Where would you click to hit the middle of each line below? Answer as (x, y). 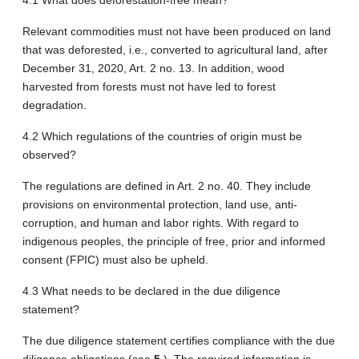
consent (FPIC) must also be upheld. (115, 259)
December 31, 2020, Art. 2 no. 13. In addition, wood (153, 68)
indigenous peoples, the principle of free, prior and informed (174, 241)
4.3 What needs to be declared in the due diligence (151, 290)
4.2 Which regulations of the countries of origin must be (162, 136)
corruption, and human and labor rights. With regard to (161, 222)
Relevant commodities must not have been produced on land (177, 31)
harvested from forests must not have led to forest (149, 86)
